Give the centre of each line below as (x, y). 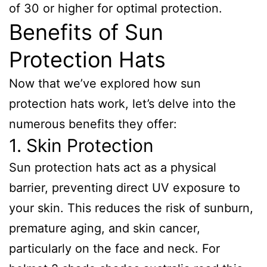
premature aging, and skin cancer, (105, 228)
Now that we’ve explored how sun (105, 83)
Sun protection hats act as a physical (113, 167)
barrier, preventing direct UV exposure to (125, 188)
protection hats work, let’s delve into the (122, 104)
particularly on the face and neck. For (114, 249)
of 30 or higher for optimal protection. (116, 8)
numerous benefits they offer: (93, 124)
